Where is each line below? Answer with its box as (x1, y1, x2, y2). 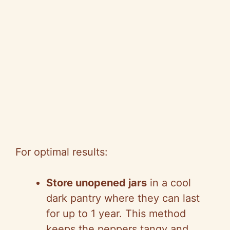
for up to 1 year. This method (46, 207, 186, 220)
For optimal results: (15, 146, 108, 159)
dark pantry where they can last (46, 192, 200, 205)
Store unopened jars (46, 177, 147, 189)
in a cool (147, 177, 191, 189)
